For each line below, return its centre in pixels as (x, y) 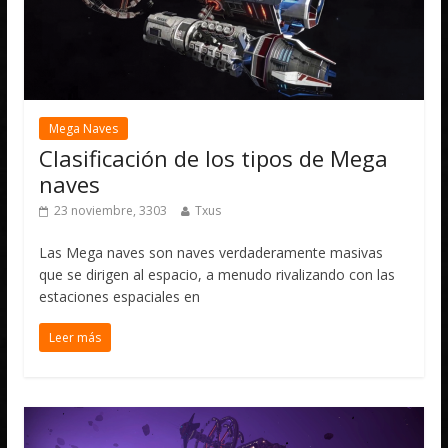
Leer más (75, 337)
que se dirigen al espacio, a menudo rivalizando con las (217, 274)
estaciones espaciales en (120, 296)
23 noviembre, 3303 (111, 210)
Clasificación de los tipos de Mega (214, 157)
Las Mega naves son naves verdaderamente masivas (211, 252)
